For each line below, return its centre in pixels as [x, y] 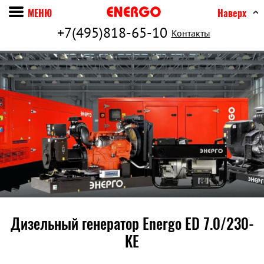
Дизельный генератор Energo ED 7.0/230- [132, 224]
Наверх [232, 13]
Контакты [191, 33]
